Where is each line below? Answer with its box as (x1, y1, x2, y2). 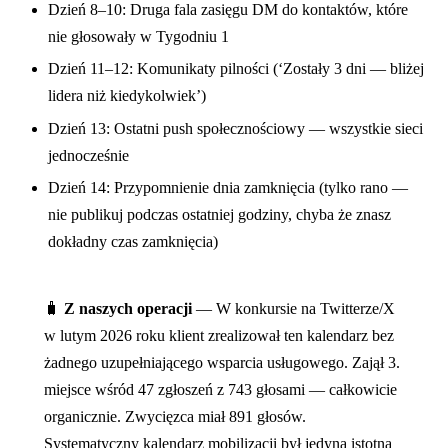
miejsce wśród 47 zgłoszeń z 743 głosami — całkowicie (44, 381, 397, 399)
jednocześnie (48, 146, 129, 164)
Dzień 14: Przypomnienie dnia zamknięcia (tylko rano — (48, 179, 408, 197)
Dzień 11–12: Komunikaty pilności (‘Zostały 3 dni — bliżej (48, 60, 424, 78)
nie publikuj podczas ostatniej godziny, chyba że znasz (48, 206, 391, 224)
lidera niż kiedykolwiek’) (48, 87, 206, 105)
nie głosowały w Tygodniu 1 (48, 27, 229, 45)
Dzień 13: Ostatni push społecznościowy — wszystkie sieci (48, 119, 423, 137)
